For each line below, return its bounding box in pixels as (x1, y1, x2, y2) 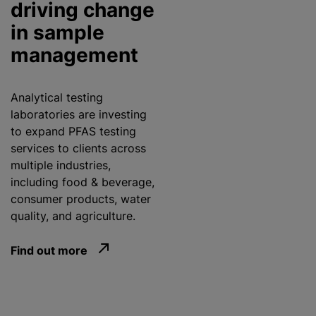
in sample (11, 20, 104, 45)
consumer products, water (11, 192, 151, 207)
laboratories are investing (11, 107, 147, 122)
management (11, 43, 138, 68)
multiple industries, (11, 158, 111, 173)
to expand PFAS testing (11, 124, 136, 139)
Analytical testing (11, 90, 103, 105)
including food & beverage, (11, 175, 154, 190)
